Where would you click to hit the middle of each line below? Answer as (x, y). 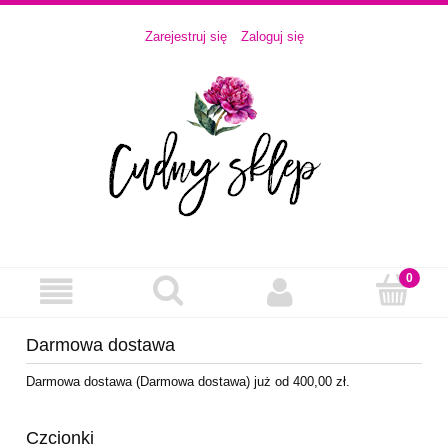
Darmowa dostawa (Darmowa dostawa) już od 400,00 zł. (188, 382)
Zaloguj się (272, 37)
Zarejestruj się (185, 37)
